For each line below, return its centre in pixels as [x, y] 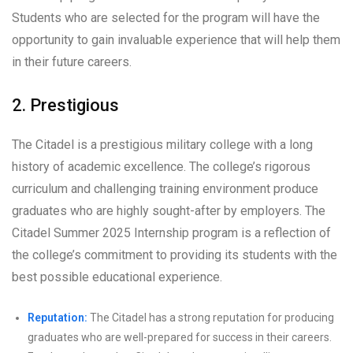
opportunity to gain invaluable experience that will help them [176, 40]
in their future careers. [72, 62]
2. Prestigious [65, 106]
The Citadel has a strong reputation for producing [211, 318]
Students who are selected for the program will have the [166, 18]
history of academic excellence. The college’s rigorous [161, 167]
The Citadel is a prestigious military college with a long [162, 145]
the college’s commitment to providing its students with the [175, 255]
